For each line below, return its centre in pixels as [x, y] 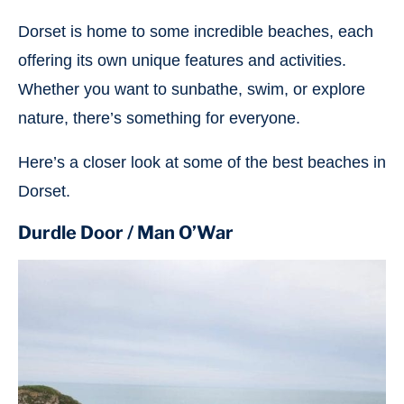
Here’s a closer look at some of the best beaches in [202, 162]
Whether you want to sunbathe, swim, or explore [192, 89]
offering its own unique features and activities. [182, 60]
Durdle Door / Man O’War [126, 233]
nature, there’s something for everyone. [159, 118]
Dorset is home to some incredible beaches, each [196, 32]
